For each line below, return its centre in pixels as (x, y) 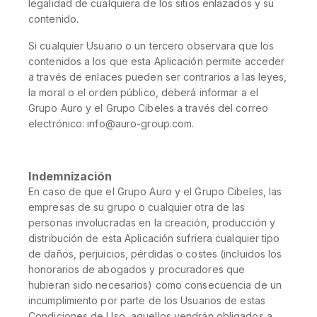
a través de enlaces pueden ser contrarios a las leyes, (158, 77)
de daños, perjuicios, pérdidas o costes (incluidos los (155, 254)
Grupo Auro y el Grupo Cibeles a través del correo (148, 108)
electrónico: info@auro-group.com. (111, 123)
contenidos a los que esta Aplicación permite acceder (157, 61)
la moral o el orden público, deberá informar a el (143, 92)
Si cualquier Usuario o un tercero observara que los (151, 46)
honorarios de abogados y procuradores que (137, 269)
